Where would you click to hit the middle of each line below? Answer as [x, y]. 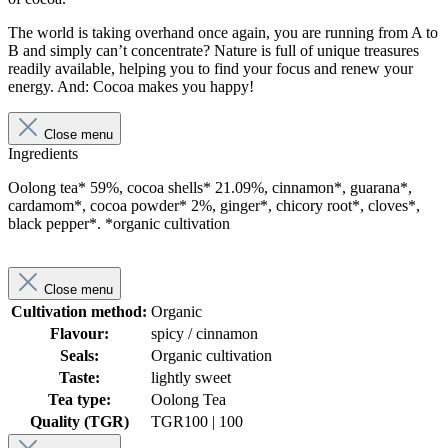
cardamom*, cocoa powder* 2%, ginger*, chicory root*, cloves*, [214, 206]
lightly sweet [191, 378]
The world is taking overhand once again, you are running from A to [223, 33]
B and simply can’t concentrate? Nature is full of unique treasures [213, 51]
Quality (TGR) [79, 422]
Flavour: [79, 334]
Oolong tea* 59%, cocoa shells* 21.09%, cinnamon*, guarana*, [210, 188]
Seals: [79, 356]
